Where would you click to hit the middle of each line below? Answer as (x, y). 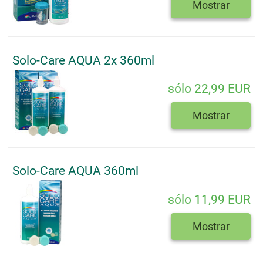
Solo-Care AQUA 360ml (75, 171)
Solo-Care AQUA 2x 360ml (83, 60)
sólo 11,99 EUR (209, 199)
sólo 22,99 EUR (209, 89)
